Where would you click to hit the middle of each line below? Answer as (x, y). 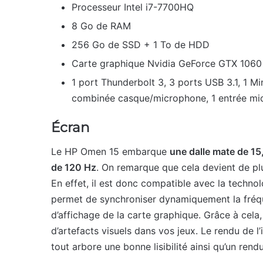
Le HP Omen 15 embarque (110, 151)
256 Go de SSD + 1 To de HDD (141, 45)
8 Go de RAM (101, 26)
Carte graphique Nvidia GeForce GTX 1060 (167, 63)
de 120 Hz (74, 167)
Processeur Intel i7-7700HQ (133, 7)
